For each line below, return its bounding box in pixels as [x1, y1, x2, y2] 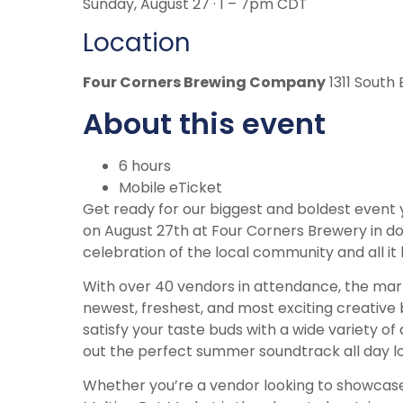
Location [83, 25, 191, 61]
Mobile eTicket [119, 176, 222, 198]
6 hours [119, 155, 171, 176]
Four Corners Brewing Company [83, 72, 326, 94]
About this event [83, 103, 326, 144]
